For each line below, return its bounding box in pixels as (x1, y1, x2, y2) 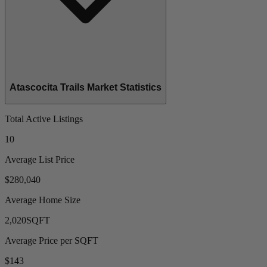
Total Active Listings (5, 113, 83, 124)
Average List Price (5, 154, 74, 164)
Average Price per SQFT (5, 235, 98, 246)
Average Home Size (5, 194, 80, 205)
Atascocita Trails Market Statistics (10, 82, 162, 93)
